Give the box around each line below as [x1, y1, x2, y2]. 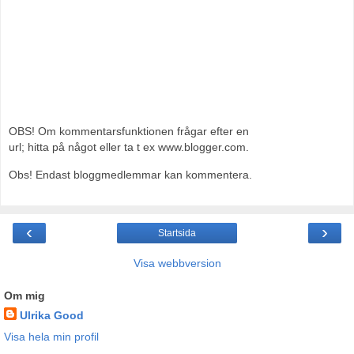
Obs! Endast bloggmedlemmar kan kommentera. [9, 168, 252, 181]
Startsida [158, 228, 196, 239]
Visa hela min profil [4, 330, 99, 344]
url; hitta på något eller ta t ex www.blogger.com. [9, 141, 249, 154]
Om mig [4, 289, 45, 303]
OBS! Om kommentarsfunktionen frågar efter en [9, 125, 249, 138]
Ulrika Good [20, 309, 84, 322]
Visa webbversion [133, 257, 221, 270]
